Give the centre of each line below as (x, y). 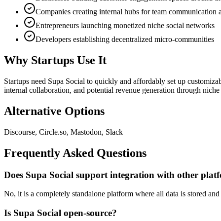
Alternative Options (54, 111)
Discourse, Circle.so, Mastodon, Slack (63, 132)
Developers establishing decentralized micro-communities (125, 39)
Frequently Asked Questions (75, 153)
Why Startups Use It (55, 60)
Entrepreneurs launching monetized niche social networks (125, 26)
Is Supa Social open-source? (60, 213)
